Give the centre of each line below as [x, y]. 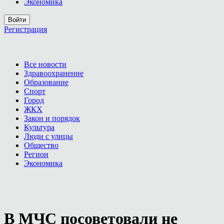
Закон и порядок [52, 118]
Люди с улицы [48, 136]
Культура [39, 127]
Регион [36, 154]
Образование [46, 82]
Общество [41, 145]
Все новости [45, 64]
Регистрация [25, 29]
